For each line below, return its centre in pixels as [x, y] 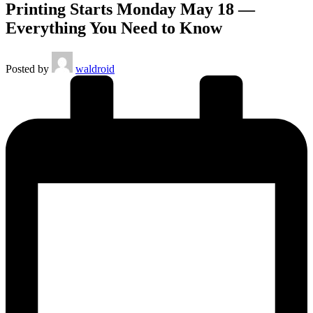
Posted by [27, 68]
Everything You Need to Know [114, 28]
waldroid [95, 68]
